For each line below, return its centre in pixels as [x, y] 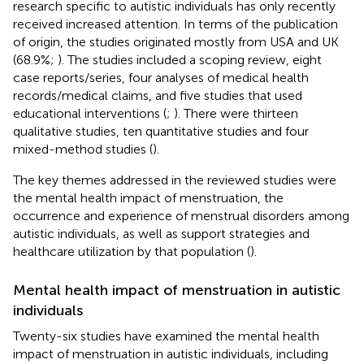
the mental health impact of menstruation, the [148, 197]
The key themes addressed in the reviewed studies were [175, 180]
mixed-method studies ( [83, 149]
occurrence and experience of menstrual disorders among [181, 215]
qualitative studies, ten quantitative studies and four [161, 131]
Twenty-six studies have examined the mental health [166, 336]
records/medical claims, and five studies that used [158, 95]
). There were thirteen [236, 113]
